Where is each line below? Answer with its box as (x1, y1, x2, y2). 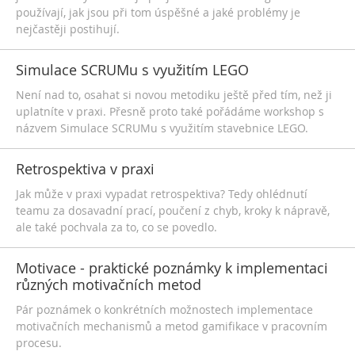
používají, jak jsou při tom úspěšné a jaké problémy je (16, 5, 300, 20)
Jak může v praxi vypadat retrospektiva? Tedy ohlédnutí (16, 186, 307, 201)
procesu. (16, 335, 62, 350)
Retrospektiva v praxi (16, 159, 155, 178)
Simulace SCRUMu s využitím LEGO (16, 60, 249, 79)
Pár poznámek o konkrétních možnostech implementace (16, 302, 313, 317)
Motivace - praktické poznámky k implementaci (16, 258, 328, 277)
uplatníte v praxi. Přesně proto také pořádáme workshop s (16, 104, 324, 119)
